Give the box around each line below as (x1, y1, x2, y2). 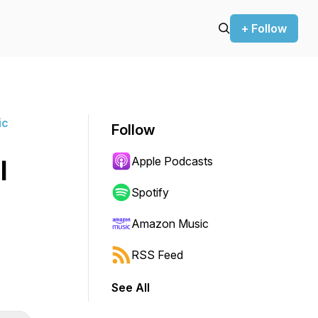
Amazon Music (131, 216, 209, 231)
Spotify (131, 185, 169, 199)
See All (111, 280, 150, 295)
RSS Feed (131, 248, 183, 262)
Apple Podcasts (131, 154, 213, 168)
